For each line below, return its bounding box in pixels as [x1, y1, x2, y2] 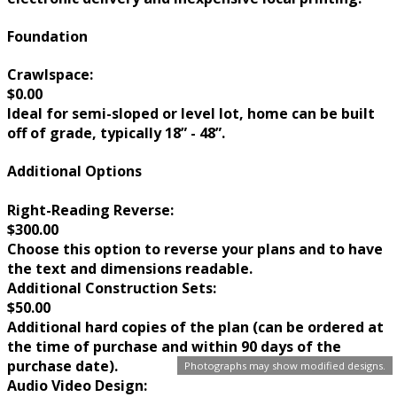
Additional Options [7, 161, 142, 182]
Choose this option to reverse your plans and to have [7, 238, 383, 259]
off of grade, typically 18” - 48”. [7, 123, 225, 144]
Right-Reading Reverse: [7, 199, 174, 220]
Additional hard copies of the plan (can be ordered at [7, 316, 384, 337]
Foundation [7, 26, 88, 46]
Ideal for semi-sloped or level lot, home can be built [7, 104, 375, 124]
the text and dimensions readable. [7, 258, 253, 278]
